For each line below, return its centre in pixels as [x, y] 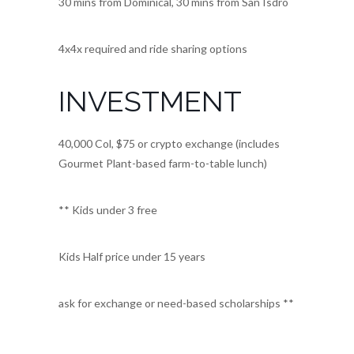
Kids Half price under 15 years [132, 257]
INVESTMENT [150, 102]
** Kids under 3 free [108, 210]
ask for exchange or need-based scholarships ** [176, 303]
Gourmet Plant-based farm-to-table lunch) [163, 164]
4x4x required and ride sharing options [153, 49]
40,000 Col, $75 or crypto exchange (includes [169, 144]
